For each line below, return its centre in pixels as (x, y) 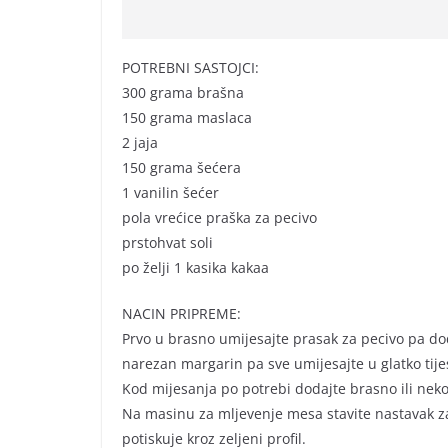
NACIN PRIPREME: (181, 314)
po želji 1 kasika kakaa (195, 268)
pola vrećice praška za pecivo (219, 218)
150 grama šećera (181, 168)
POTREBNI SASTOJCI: (190, 68)
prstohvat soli (167, 243)
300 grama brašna (183, 93)
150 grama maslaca (187, 118)
